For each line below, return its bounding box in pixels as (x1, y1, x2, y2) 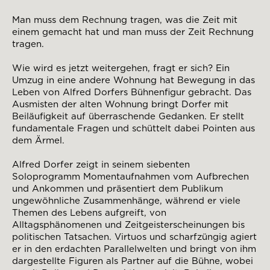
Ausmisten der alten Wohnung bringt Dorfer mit (12, 98, 228, 110)
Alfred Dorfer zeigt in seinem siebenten (12, 159, 190, 170)
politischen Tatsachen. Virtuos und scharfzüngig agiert (12, 231, 257, 242)
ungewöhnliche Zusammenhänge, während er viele (12, 195, 240, 206)
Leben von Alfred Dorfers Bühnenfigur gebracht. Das (12, 86, 251, 98)
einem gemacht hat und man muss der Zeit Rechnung (12, 26, 254, 37)
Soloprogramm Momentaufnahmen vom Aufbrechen (12, 171, 249, 182)
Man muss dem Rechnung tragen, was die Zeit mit (12, 14, 237, 25)
